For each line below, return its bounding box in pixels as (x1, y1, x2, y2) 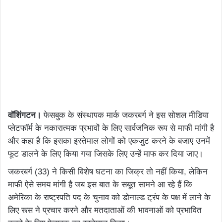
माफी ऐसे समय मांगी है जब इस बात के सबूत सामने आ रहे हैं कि (8, 180, 192, 190)
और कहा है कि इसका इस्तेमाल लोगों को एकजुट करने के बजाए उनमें (8, 136, 210, 146)
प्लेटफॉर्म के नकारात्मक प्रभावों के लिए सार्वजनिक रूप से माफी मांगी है (8, 123, 214, 133)
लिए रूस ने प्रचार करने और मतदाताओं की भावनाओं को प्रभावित (8, 206, 202, 216)
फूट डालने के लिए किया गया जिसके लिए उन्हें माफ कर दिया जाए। (8, 149, 203, 159)
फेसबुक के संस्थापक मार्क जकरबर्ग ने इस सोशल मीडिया (41, 111, 209, 120)
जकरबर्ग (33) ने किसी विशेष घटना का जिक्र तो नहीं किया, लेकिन (8, 167, 208, 177)
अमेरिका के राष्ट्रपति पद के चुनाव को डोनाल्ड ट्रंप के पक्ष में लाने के (8, 193, 211, 203)
